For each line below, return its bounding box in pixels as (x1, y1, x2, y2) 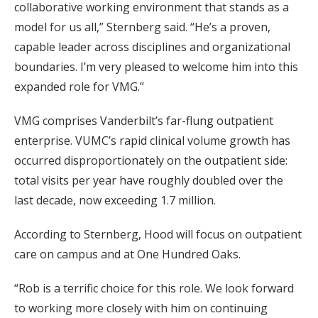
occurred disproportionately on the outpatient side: (14, 153, 287, 168)
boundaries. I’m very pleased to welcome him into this (14, 59, 298, 75)
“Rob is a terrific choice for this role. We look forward (14, 280, 294, 296)
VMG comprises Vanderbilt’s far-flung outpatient (14, 113, 273, 128)
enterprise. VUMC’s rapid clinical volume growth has (14, 133, 290, 148)
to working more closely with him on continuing (14, 300, 268, 316)
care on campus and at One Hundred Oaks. (14, 246, 241, 262)
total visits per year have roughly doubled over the (14, 172, 283, 188)
